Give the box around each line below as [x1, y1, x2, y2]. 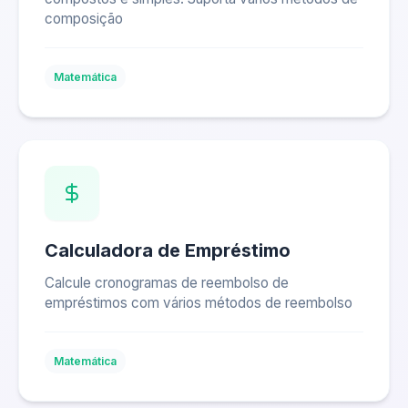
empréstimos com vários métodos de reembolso [45, 294, 352, 311]
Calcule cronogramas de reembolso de [45, 274, 289, 291]
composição [45, 10, 123, 27]
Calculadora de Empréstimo [45, 240, 291, 261]
